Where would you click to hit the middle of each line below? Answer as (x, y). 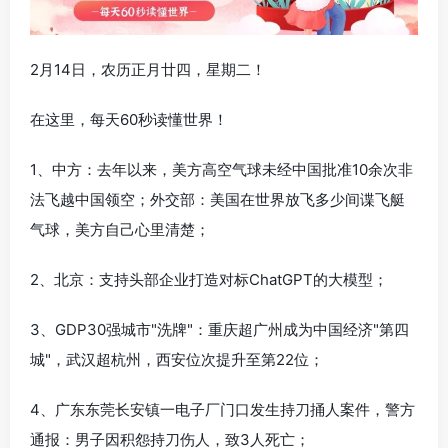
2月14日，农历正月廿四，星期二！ (148, 69)
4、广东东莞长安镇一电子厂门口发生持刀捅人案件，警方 (222, 409)
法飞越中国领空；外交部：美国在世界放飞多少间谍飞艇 (217, 199)
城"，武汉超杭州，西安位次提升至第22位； (177, 359)
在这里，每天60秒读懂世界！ (129, 119)
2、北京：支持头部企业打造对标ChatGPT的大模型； (209, 279)
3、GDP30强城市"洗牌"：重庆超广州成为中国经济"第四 (219, 329)
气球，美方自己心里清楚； (120, 229)
